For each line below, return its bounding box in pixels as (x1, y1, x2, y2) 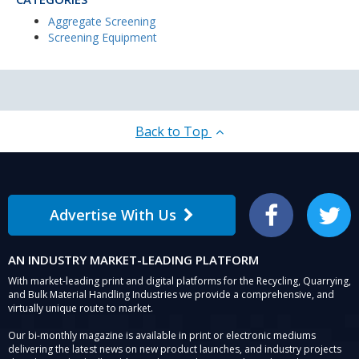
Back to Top (135, 123, 212, 141)
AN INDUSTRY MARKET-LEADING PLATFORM (8, 252, 259, 268)
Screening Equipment (48, 30, 157, 46)
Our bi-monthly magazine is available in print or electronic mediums (8, 329, 316, 343)
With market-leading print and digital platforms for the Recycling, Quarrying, (8, 274, 351, 288)
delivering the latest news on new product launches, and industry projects (8, 342, 341, 357)
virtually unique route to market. (8, 301, 153, 316)
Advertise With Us (49, 205, 176, 225)
